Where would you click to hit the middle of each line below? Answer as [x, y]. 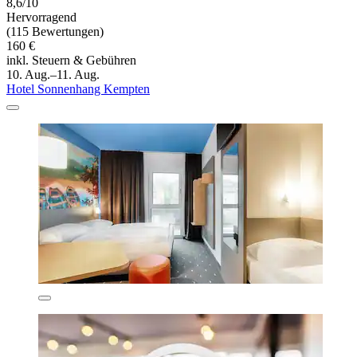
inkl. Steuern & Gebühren [71, 60]
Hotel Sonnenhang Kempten [78, 88]
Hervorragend [41, 17]
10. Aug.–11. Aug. [53, 74]
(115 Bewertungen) [55, 31]
